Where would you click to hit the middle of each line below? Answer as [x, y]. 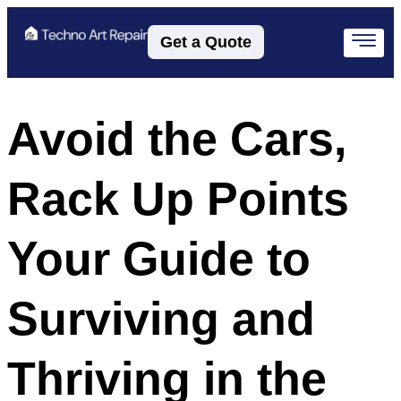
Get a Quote [206, 42]
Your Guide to [159, 258]
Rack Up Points [178, 198]
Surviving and [161, 318]
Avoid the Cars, [177, 138]
